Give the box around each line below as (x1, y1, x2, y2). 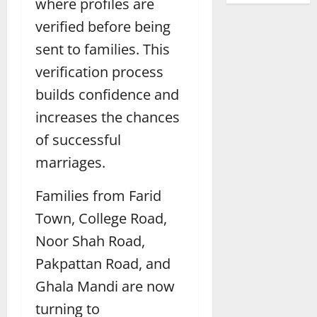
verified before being (35, 16, 171, 36)
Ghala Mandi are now (35, 276, 175, 296)
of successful (35, 129, 121, 149)
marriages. (35, 152, 105, 172)
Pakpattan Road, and (35, 253, 171, 273)
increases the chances (35, 107, 180, 127)
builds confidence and (35, 84, 179, 104)
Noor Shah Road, (35, 231, 145, 250)
